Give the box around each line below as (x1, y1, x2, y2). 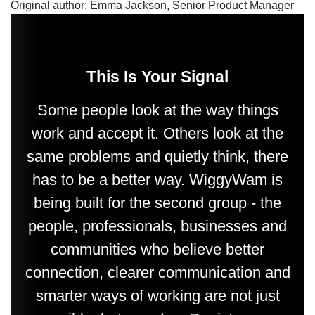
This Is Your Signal (86, 67, 229, 86)
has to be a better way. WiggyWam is (32, 170, 283, 188)
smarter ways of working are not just (35, 286, 280, 304)
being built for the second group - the (34, 193, 281, 212)
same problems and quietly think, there (27, 147, 288, 165)
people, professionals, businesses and (28, 217, 287, 235)
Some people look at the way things (37, 101, 278, 119)
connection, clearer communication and (25, 263, 290, 281)
